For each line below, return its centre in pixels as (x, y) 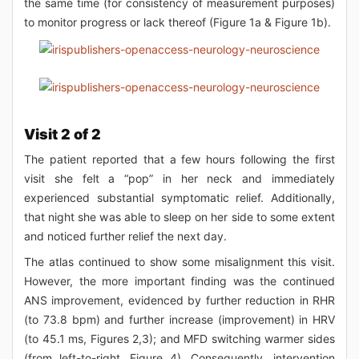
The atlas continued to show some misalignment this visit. (179, 262)
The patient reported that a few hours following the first (179, 159)
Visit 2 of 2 (63, 135)
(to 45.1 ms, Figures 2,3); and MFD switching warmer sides (179, 339)
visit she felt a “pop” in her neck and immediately (179, 179)
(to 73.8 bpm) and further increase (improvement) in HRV (179, 320)
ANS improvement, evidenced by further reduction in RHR (179, 301)
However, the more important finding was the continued (179, 281)
